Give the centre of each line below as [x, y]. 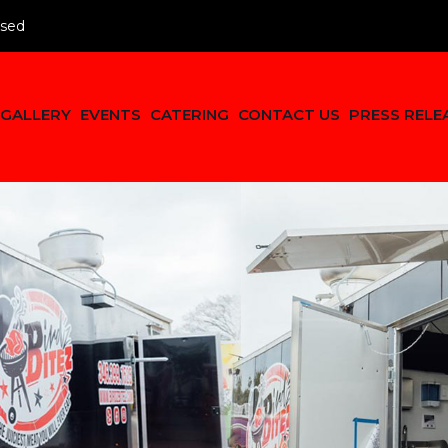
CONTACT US [289, 114]
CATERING [190, 114]
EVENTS [111, 114]
